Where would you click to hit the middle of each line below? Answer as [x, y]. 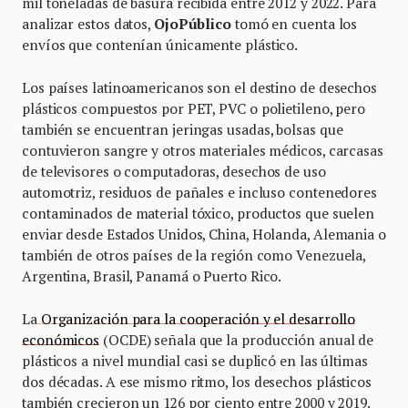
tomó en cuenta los [295, 24]
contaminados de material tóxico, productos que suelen [199, 214]
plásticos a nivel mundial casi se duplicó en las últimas [195, 361]
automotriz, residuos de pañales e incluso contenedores [199, 193]
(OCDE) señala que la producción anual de [237, 340]
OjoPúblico [193, 24]
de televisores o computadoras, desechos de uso [174, 172]
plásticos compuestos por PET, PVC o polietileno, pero [194, 109]
